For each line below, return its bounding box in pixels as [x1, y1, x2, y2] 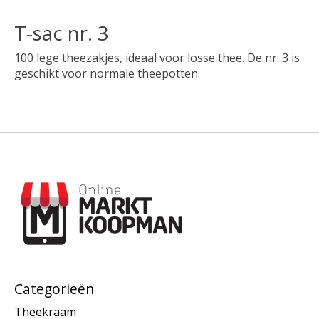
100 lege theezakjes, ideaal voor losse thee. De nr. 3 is [14, 49, 300, 66]
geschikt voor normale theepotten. [14, 65, 200, 81]
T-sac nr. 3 [14, 19, 109, 46]
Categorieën [14, 278, 94, 298]
